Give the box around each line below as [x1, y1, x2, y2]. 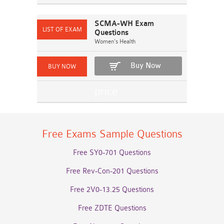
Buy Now [130, 61, 161, 70]
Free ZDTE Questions [77, 204, 146, 212]
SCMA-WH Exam [94, 19, 154, 28]
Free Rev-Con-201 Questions [65, 167, 158, 175]
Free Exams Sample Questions [41, 128, 182, 140]
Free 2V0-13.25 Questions [70, 185, 154, 194]
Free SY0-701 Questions [73, 148, 151, 157]
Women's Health [94, 38, 135, 45]
